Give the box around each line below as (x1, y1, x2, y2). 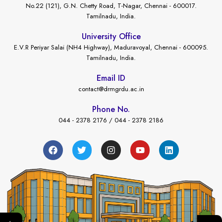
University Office (81, 30, 141, 42)
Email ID (97, 72, 125, 84)
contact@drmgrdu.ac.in (78, 84, 144, 94)
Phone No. (92, 103, 130, 115)
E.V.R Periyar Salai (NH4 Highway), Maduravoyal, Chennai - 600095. (14, 42, 208, 52)
